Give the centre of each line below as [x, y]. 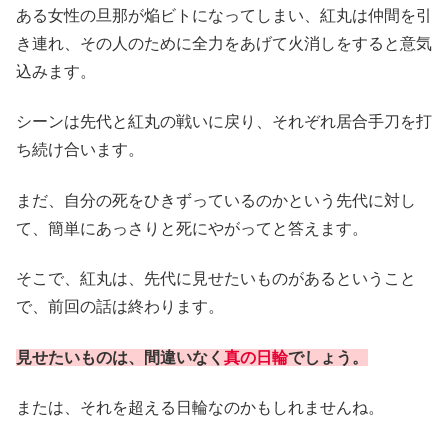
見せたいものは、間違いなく [120, 357]
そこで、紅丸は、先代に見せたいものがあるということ [216, 279]
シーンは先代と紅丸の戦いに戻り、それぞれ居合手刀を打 [224, 122]
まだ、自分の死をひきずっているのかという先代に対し [216, 200]
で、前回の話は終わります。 [120, 307]
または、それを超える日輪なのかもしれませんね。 [200, 407]
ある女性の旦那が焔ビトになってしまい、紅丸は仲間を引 [224, 16]
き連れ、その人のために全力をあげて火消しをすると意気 [224, 44]
